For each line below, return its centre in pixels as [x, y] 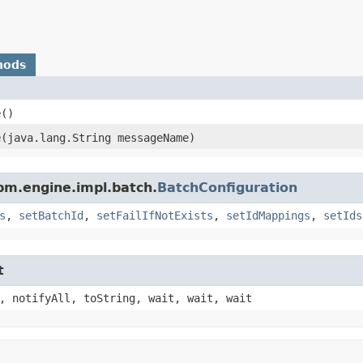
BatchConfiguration [227, 187]
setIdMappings [268, 215]
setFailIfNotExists [155, 215]
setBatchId [51, 215]
